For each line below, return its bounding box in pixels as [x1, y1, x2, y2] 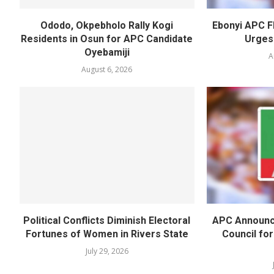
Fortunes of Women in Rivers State [25, 228, 188, 240]
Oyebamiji [84, 46, 130, 59]
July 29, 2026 [85, 245, 128, 256]
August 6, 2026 [81, 64, 133, 75]
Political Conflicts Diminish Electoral [23, 214, 191, 226]
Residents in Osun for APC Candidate [21, 33, 193, 45]
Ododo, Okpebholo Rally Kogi [40, 20, 174, 32]
